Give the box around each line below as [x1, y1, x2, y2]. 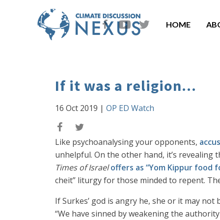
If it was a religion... [55, 76, 196, 95]
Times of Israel [55, 162, 109, 173]
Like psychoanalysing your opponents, [55, 137, 199, 147]
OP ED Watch [106, 103, 154, 113]
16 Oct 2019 [55, 103, 98, 113]
